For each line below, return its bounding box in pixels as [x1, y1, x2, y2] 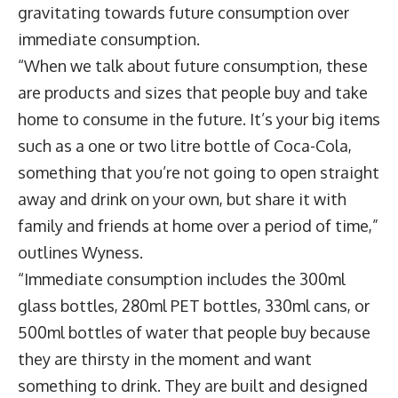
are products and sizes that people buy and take [18, 83, 368, 103]
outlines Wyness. [18, 243, 143, 263]
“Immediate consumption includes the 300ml [18, 269, 346, 290]
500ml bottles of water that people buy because [18, 322, 370, 343]
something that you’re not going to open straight [18, 163, 379, 183]
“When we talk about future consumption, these [18, 56, 368, 76]
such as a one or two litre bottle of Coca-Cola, [18, 136, 352, 156]
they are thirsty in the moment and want [18, 349, 312, 370]
